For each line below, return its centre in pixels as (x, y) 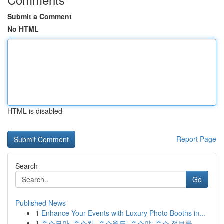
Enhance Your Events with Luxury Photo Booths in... (123, 213)
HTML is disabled (35, 111)
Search (27, 166)
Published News (41, 203)
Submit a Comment (40, 16)
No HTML (23, 29)
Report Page (196, 139)
